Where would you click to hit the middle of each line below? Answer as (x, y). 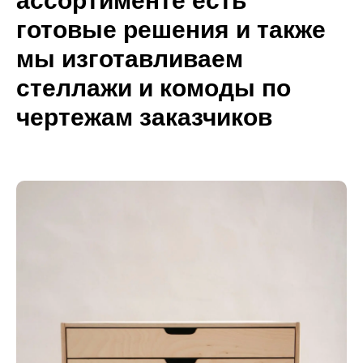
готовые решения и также (171, 30)
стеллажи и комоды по (154, 88)
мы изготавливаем (130, 59)
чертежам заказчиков (144, 117)
